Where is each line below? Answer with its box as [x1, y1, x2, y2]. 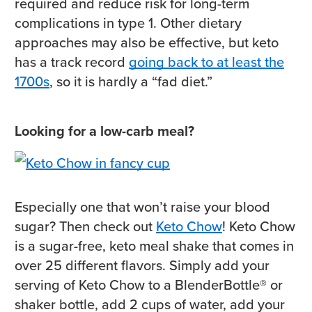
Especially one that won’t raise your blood [15, 196, 270, 218]
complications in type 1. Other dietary [15, 13, 242, 34]
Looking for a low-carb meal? [15, 120, 194, 142]
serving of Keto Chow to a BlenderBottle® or [15, 274, 283, 296]
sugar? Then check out [15, 216, 156, 237]
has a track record [15, 52, 129, 73]
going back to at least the [129, 52, 284, 73]
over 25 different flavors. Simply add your [15, 255, 270, 276]
